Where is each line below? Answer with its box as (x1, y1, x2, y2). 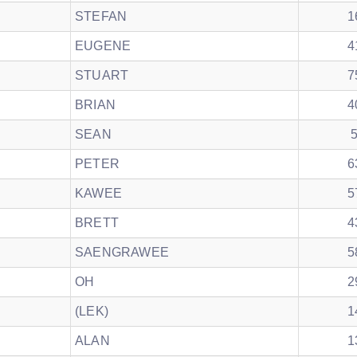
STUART (75, 69, 129, 82)
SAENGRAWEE (75, 245, 169, 259)
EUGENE (75, 39, 131, 53)
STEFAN (75, 10, 127, 23)
